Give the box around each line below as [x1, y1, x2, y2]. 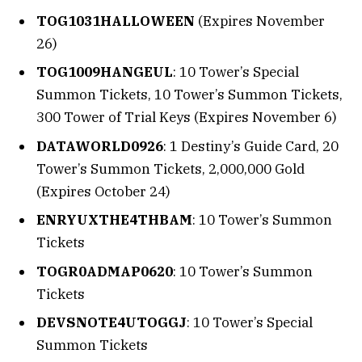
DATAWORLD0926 [36, 137, 163, 155]
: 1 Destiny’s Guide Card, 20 [163, 137, 339, 155]
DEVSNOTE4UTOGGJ [36, 314, 187, 332]
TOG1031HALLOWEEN [36, 11, 195, 30]
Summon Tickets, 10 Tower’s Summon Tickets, [36, 86, 343, 104]
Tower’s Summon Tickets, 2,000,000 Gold [36, 159, 305, 178]
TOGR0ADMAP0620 [36, 262, 173, 280]
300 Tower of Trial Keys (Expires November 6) [36, 108, 337, 127]
